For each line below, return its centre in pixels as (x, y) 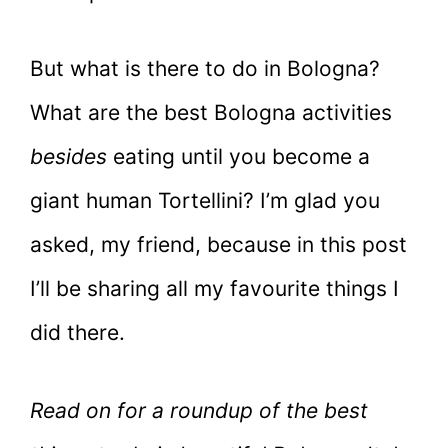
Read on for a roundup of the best (199, 410)
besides (71, 157)
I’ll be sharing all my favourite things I (214, 289)
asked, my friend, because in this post (218, 245)
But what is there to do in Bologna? (205, 69)
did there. (77, 333)
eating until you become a (241, 157)
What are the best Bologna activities (211, 113)
